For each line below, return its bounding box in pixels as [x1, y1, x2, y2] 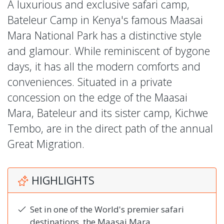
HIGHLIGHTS [28, 173, 95, 188]
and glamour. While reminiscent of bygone [7, 43, 210, 58]
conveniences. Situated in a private [7, 74, 172, 89]
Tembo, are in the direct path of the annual [7, 121, 213, 136]
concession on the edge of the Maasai [7, 90, 187, 105]
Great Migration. [7, 136, 84, 151]
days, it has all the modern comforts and [7, 59, 200, 74]
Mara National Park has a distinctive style [7, 28, 201, 43]
